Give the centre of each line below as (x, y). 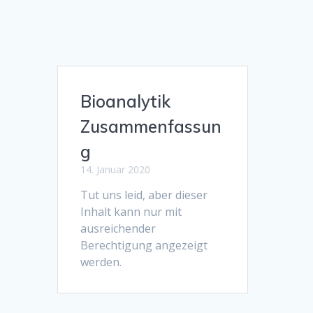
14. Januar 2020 (116, 170)
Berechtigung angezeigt (144, 246)
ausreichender (118, 229)
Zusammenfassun (151, 127)
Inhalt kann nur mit (131, 212)
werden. (101, 262)
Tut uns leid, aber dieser (144, 195)
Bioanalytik (126, 102)
